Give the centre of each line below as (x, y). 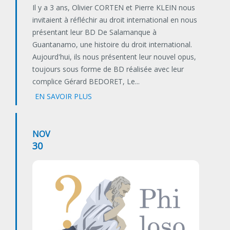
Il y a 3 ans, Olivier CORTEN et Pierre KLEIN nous (114, 8)
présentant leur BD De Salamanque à (94, 32)
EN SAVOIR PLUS (63, 97)
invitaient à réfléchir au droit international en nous (115, 20)
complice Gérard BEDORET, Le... (86, 82)
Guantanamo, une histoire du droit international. (112, 45)
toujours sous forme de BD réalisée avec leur (108, 69)
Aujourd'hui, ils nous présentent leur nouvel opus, (114, 57)
